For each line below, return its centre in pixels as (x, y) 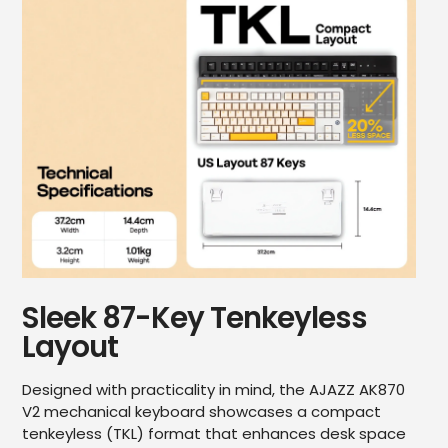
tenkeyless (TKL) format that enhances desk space (214, 433)
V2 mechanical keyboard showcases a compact (201, 411)
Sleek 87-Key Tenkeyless (194, 318)
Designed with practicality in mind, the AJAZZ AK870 (213, 389)
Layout (70, 347)
